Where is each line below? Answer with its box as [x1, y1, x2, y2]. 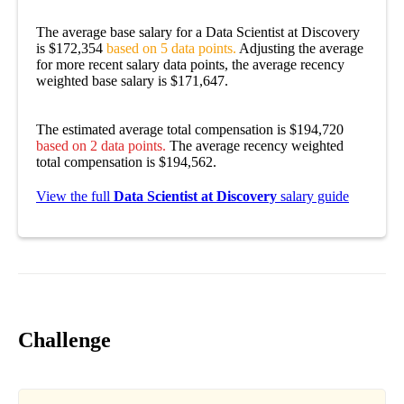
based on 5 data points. [106, 41, 236, 57]
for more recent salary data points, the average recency [36, 57, 344, 73]
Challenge [18, 328, 111, 353]
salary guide [280, 188, 349, 205]
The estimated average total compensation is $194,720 [36, 122, 344, 138]
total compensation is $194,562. [36, 154, 216, 170]
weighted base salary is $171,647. [36, 73, 228, 89]
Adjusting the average [236, 41, 363, 57]
